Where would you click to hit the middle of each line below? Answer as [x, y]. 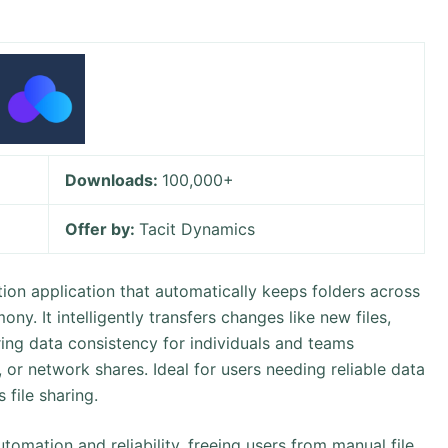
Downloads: [114, 180]
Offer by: [102, 229]
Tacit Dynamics [197, 229]
